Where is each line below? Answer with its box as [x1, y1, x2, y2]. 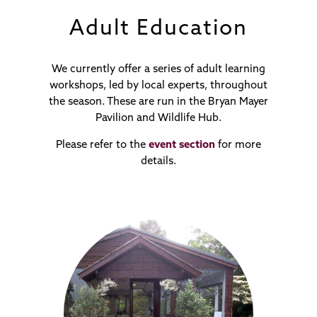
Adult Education [69, 18, 248, 40]
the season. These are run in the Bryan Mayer [48, 96, 268, 108]
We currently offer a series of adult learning [51, 64, 265, 75]
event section [148, 139, 215, 151]
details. [140, 156, 176, 167]
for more [214, 139, 261, 151]
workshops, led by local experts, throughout [49, 80, 267, 91]
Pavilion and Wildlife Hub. [95, 113, 221, 124]
